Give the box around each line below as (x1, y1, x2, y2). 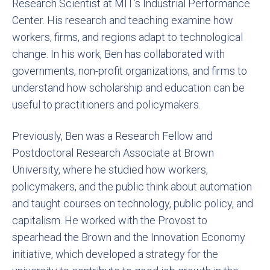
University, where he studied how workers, (12, 163, 208, 176)
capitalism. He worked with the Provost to (12, 214, 207, 227)
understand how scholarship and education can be (12, 81, 245, 94)
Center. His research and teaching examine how (12, 14, 233, 27)
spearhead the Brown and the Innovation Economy (12, 231, 245, 243)
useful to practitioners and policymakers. (12, 98, 201, 111)
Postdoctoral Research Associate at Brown (12, 146, 214, 159)
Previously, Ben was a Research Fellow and (12, 130, 213, 142)
